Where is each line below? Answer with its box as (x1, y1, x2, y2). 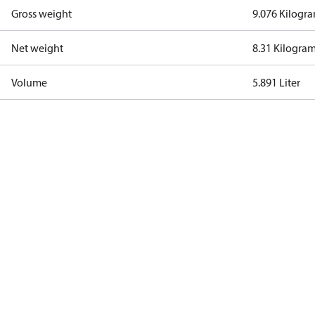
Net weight (11, 41, 63, 55)
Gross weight (11, 6, 72, 20)
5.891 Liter (252, 75, 301, 89)
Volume (11, 75, 47, 89)
